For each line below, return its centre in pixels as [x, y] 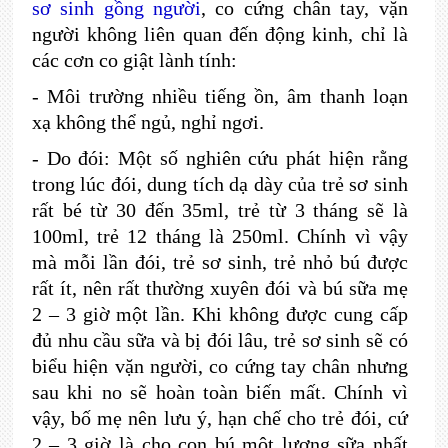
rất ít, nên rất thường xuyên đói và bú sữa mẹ [219, 288]
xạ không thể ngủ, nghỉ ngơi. [147, 122]
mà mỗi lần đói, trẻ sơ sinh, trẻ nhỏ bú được [219, 262]
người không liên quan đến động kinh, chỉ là [219, 34]
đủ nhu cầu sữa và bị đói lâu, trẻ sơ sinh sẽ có [219, 340]
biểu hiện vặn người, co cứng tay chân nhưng [219, 366]
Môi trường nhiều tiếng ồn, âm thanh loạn [227, 96]
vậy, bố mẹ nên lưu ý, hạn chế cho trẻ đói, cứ [219, 418]
